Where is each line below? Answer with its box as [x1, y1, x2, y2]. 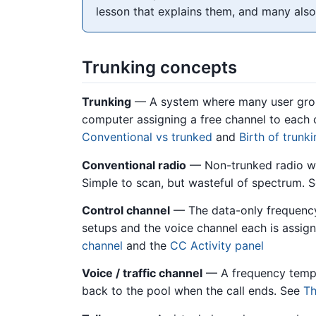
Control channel [82, 202, 170, 217]
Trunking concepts [82, 57, 237, 78]
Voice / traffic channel [82, 266, 202, 281]
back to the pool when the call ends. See [82, 284, 303, 298]
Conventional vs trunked [82, 130, 212, 145]
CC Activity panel [170, 238, 264, 253]
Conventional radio [82, 157, 186, 172]
